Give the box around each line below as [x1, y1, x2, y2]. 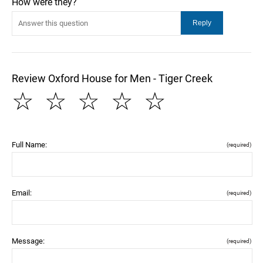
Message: [12, 236, 45, 245]
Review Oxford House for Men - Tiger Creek [12, 72, 213, 85]
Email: [12, 188, 32, 197]
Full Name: [12, 140, 47, 149]
